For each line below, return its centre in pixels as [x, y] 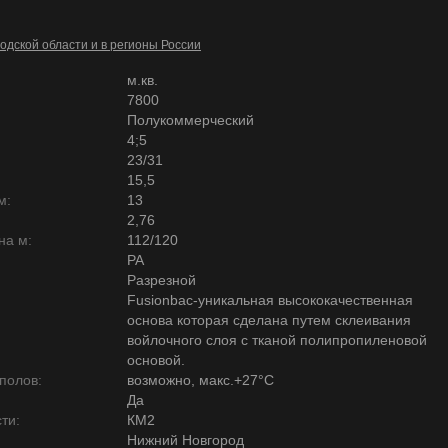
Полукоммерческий [190, 120]
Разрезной [161, 280]
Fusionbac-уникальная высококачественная [270, 300]
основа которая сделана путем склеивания [269, 320]
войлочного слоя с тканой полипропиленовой [277, 340]
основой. [156, 360]
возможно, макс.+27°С [200, 380]
